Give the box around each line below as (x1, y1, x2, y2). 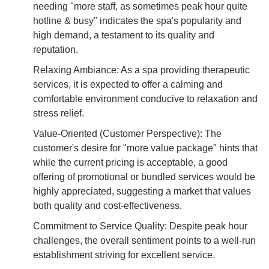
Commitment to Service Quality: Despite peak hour (33, 220, 247, 231)
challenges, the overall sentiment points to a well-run (33, 235, 256, 246)
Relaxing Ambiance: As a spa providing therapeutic (33, 64, 250, 75)
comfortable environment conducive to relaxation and (33, 93, 258, 104)
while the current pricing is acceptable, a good (33, 157, 228, 168)
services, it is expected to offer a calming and (33, 79, 223, 89)
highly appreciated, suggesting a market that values (33, 186, 251, 196)
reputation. (33, 44, 78, 55)
